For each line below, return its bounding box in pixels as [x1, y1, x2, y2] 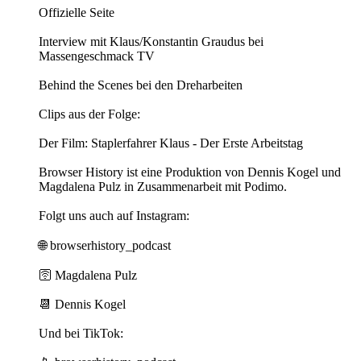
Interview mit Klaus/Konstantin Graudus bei [39, 35, 263, 49]
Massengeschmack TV [39, 49, 155, 64]
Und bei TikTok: [39, 326, 123, 341]
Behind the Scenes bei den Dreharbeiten [39, 78, 243, 93]
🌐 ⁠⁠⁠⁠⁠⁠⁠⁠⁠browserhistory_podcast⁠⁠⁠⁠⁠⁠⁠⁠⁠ [39, 239, 171, 253]
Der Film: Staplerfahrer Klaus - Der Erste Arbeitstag [39, 136, 303, 151]
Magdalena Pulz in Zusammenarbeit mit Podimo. [39, 180, 287, 194]
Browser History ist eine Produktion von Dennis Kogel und [39, 165, 341, 180]
